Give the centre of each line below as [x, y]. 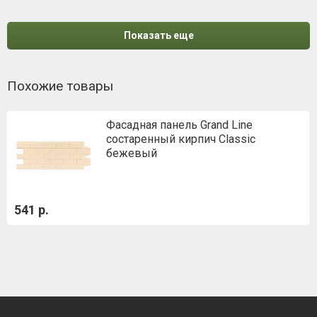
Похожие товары [60, 86]
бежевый [132, 154]
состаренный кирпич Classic [181, 139]
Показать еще [158, 36]
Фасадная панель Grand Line [179, 125]
